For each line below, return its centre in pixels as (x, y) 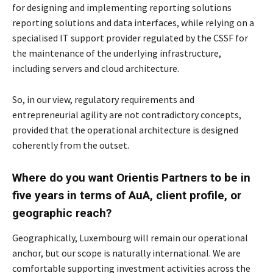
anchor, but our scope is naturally (82, 253)
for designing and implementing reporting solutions (122, 8)
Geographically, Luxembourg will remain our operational (130, 238)
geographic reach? (62, 213)
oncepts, (223, 115)
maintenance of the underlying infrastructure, (125, 53)
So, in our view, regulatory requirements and (103, 100)
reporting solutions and (63, 23)
